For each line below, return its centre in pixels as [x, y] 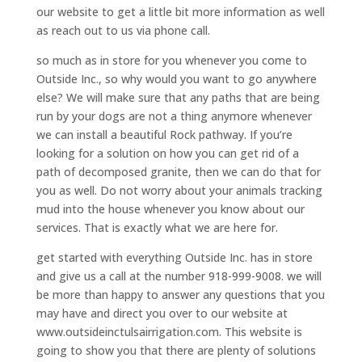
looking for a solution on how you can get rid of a [167, 153]
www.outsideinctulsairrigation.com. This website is [169, 331]
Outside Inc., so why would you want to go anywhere [176, 78]
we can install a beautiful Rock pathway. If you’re [164, 134]
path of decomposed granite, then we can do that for [178, 171]
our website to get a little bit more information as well [180, 11]
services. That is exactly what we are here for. [157, 227]
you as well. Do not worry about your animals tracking [179, 190]
